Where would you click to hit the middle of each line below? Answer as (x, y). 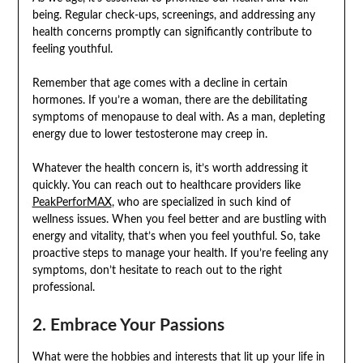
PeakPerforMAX (72, 202)
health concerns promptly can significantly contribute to (172, 32)
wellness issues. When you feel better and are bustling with (179, 219)
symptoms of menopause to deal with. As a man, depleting (178, 117)
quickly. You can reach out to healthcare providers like (166, 185)
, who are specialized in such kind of (201, 202)
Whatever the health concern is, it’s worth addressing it (170, 168)
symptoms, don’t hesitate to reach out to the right (157, 270)
